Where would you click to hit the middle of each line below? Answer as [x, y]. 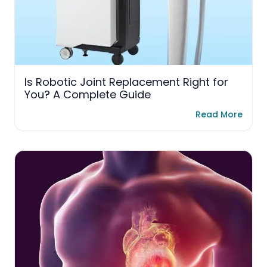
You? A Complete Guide [88, 95]
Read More [219, 114]
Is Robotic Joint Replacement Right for [126, 82]
